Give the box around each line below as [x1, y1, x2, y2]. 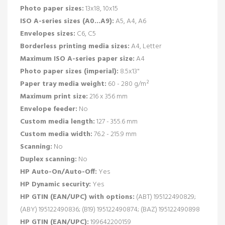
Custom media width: [20, 128, 92, 140]
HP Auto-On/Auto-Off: [20, 166, 97, 178]
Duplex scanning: [20, 153, 77, 165]
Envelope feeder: [20, 103, 77, 115]
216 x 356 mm [88, 90, 128, 102]
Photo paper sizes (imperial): [20, 65, 119, 77]
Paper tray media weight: [20, 78, 106, 90]
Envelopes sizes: [20, 28, 75, 40]
